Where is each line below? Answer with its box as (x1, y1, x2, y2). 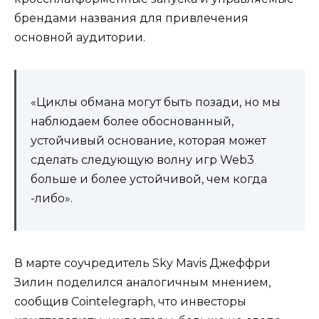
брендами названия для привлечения (14, 11, 249, 26)
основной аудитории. (14, 31, 145, 45)
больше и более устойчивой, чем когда (31, 172, 267, 187)
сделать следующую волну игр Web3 (31, 153, 254, 167)
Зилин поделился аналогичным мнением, (14, 276, 271, 290)
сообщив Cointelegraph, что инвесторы (14, 295, 246, 309)
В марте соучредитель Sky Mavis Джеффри (14, 256, 271, 271)
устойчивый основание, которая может (31, 134, 266, 148)
